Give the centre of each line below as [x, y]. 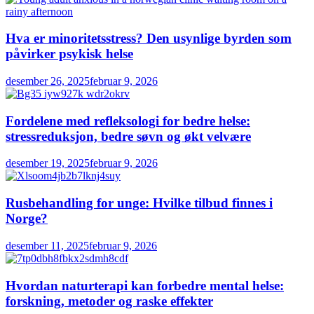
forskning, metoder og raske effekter [109, 301]
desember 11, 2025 [47, 245]
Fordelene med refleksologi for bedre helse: [128, 121]
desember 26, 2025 [48, 81]
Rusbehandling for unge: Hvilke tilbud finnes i [139, 203]
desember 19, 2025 [48, 163]
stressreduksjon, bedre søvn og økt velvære [128, 136]
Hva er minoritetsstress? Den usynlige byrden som [149, 39]
